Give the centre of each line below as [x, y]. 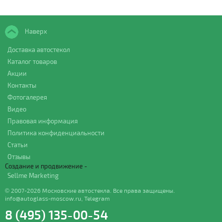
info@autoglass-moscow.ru [43, 198]
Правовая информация [43, 121]
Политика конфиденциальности [56, 133]
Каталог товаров [32, 62]
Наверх [35, 31]
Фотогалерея [27, 97]
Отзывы [19, 157]
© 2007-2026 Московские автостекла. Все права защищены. [90, 191]
